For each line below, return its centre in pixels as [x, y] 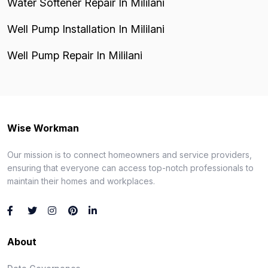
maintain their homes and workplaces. [81, 181]
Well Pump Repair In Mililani [75, 55]
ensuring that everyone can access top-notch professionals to [130, 167]
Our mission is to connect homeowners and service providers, [130, 154]
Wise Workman [43, 128]
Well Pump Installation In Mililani [86, 29]
